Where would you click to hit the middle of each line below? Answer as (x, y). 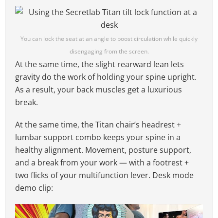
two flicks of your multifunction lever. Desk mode (104, 175)
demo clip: (34, 188)
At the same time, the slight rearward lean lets (100, 64)
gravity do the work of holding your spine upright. (106, 77)
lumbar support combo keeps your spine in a (98, 137)
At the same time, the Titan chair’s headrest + (98, 124)
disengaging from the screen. (109, 51)
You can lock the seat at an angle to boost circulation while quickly (109, 38)
